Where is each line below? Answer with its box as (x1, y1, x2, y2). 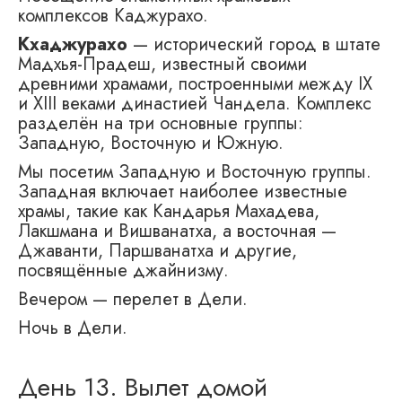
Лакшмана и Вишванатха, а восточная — (18, 217, 336, 244)
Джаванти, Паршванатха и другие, (18, 237, 297, 264)
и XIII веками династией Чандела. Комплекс (18, 90, 371, 117)
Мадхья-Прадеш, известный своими (18, 50, 307, 77)
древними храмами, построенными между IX (18, 70, 372, 97)
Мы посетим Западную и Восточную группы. (18, 158, 371, 185)
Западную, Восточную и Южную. (18, 129, 284, 156)
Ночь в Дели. (18, 314, 127, 341)
